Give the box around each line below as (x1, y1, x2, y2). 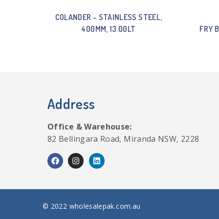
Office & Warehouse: (47, 121, 132, 132)
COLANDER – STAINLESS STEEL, (55, 12, 162, 22)
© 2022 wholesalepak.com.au (43, 201, 141, 211)
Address (47, 95, 95, 112)
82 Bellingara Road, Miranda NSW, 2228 (47, 133, 199, 144)
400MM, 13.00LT (81, 24, 136, 34)
